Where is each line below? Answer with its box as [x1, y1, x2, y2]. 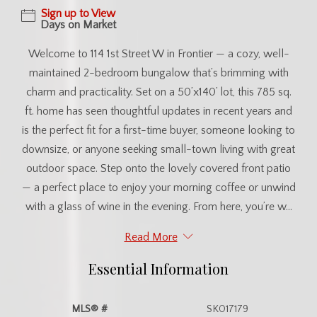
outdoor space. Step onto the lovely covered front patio [26, 161, 291, 175]
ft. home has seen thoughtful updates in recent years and [25, 104, 292, 117]
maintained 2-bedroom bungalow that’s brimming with [28, 66, 289, 79]
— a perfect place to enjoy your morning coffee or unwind [21, 180, 296, 194]
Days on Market [40, 18, 117, 31]
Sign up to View [41, 6, 116, 20]
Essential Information [88, 258, 229, 278]
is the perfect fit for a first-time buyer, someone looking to [22, 123, 295, 137]
